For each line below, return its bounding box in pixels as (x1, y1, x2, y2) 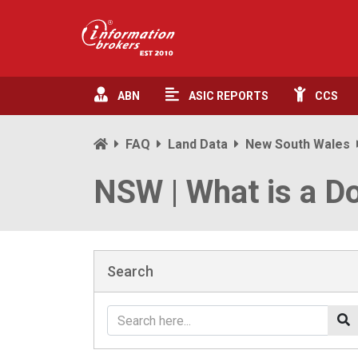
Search (107, 263, 153, 280)
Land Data (168, 137, 228, 152)
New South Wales (245, 137, 350, 152)
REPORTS (217, 89, 268, 102)
